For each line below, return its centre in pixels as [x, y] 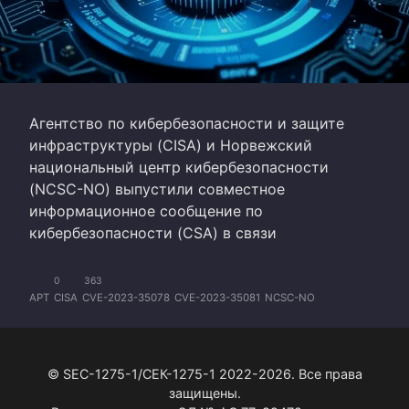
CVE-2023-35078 [126, 297]
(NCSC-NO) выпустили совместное [157, 189]
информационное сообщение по [146, 210]
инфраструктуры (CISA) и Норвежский [171, 145]
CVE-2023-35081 [217, 297]
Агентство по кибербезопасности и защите [187, 123]
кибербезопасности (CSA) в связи [153, 232]
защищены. [204, 393]
